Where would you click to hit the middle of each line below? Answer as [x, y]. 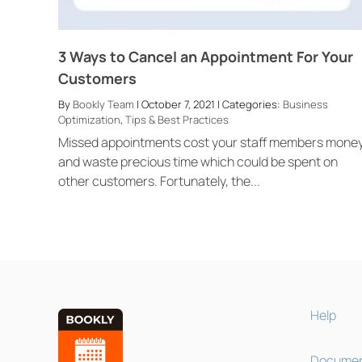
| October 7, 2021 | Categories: [208, 104]
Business [305, 104]
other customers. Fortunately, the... [159, 181]
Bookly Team [103, 104]
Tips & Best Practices [177, 119]
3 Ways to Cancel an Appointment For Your [205, 56]
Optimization [89, 119]
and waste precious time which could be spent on [198, 162]
